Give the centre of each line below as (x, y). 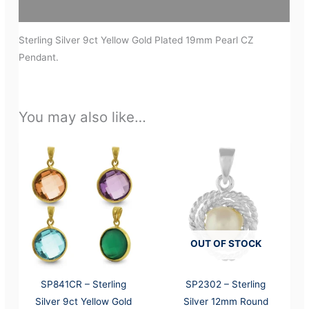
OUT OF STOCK (226, 244)
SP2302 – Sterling (226, 285)
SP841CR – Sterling (83, 285)
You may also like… (83, 117)
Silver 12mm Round (226, 302)
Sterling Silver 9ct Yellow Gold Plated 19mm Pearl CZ (137, 40)
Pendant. (39, 57)
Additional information (71, 9)
